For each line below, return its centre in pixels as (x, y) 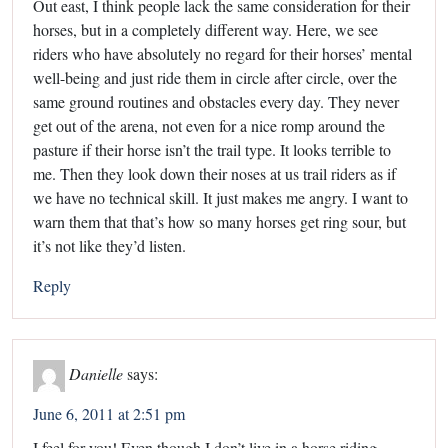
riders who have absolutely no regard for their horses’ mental (222, 53)
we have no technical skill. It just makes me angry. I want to (220, 197)
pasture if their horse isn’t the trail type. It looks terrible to (212, 149)
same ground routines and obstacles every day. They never (216, 101)
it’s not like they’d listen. (109, 245)
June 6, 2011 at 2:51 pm (109, 413)
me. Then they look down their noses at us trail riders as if (214, 173)
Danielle (96, 373)
